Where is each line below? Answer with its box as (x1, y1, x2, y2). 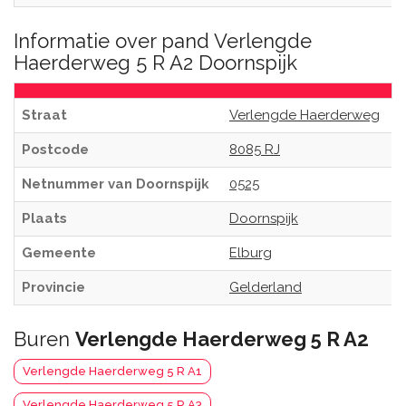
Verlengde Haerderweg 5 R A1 (23, 364, 202, 378)
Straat (22, 107, 67, 123)
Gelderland (229, 279, 302, 295)
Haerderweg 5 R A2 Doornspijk (14, 51, 297, 74)
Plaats (22, 210, 67, 227)
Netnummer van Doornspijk (22, 176, 209, 192)
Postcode (22, 141, 89, 158)
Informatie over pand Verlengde (14, 29, 312, 53)
